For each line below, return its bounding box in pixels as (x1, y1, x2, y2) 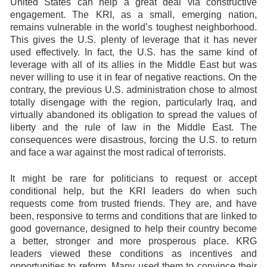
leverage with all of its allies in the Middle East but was (10, 60, 257, 70)
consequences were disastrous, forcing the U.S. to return (10, 135, 257, 145)
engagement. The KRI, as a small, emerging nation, (10, 10, 257, 20)
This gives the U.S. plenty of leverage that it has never (10, 35, 257, 45)
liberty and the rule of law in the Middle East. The (10, 122, 257, 132)
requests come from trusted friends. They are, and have (10, 198, 257, 209)
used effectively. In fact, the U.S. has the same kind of (10, 47, 257, 57)
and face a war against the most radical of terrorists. (10, 147, 226, 157)
